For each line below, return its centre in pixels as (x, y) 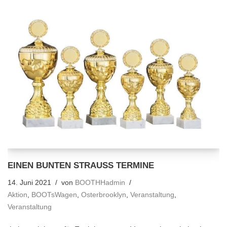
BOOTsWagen (54, 195)
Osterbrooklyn (104, 195)
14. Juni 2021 (29, 182)
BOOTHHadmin (100, 182)
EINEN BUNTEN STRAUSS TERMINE (81, 165)
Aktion (17, 195)
